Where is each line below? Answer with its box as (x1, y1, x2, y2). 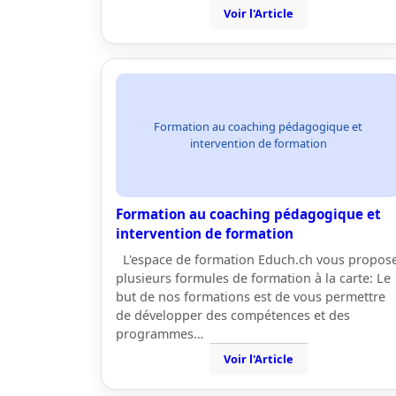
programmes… (116, 325, 203, 342)
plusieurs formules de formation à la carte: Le (116, 270, 391, 286)
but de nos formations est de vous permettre (116, 288, 385, 305)
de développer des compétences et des (116, 307, 350, 324)
